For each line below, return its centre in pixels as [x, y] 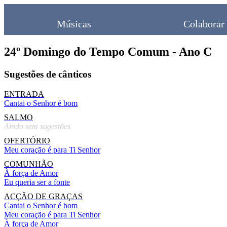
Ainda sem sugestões [37, 126]
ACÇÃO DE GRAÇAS [43, 196]
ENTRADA [24, 94]
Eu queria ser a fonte [37, 182]
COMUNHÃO [29, 164]
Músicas [74, 24]
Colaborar [204, 24]
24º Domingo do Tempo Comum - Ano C [108, 51]
